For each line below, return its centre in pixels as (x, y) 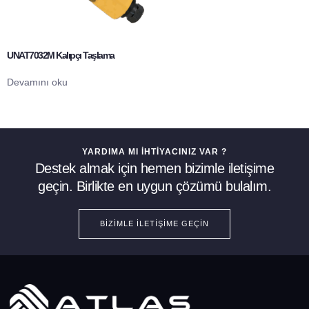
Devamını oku (37, 82)
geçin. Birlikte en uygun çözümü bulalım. (154, 187)
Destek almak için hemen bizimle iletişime (154, 169)
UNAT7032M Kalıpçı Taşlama (61, 56)
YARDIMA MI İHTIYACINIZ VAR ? (154, 152)
